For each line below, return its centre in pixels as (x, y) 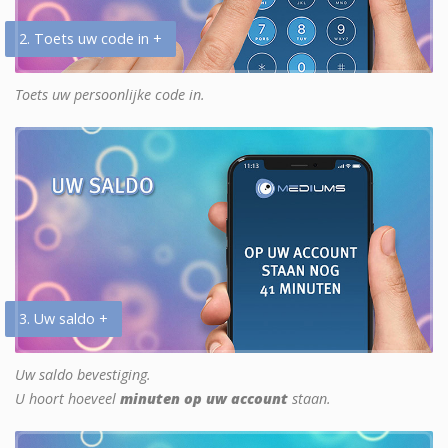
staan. (309, 398)
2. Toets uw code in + (90, 38)
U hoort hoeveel (67, 398)
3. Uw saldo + (63, 318)
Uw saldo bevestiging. (83, 374)
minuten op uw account (204, 398)
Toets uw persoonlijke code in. (110, 94)
